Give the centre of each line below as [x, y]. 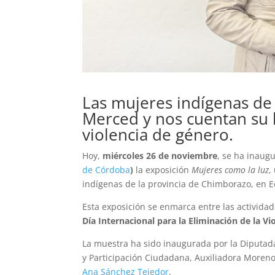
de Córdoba [107, 170]
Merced [113, 119]
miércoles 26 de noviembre [160, 156]
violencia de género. [158, 135]
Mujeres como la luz [230, 170]
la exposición [163, 170]
